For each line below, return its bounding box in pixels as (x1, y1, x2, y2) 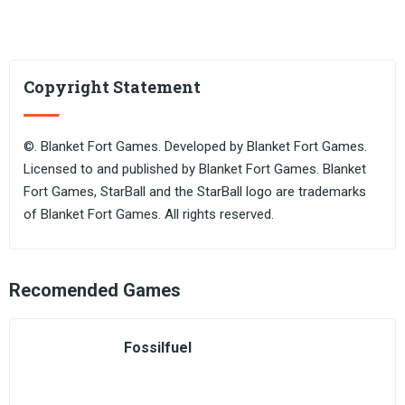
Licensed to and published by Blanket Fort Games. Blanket (24, 161, 366, 177)
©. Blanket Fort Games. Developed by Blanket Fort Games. (24, 138, 367, 155)
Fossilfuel (124, 339, 192, 356)
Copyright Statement (24, 76, 201, 98)
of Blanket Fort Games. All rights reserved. (24, 206, 274, 222)
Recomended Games (9, 279, 181, 301)
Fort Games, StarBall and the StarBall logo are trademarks (24, 184, 366, 200)
